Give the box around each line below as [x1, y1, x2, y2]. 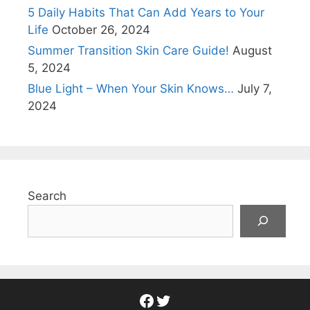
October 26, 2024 [52, 22, 150, 37]
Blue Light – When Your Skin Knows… [28, 81, 234, 95]
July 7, [237, 81, 272, 95]
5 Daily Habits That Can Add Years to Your [28, 5, 264, 19]
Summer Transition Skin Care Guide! [28, 43, 229, 57]
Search [28, 188, 66, 203]
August [232, 43, 272, 57]
